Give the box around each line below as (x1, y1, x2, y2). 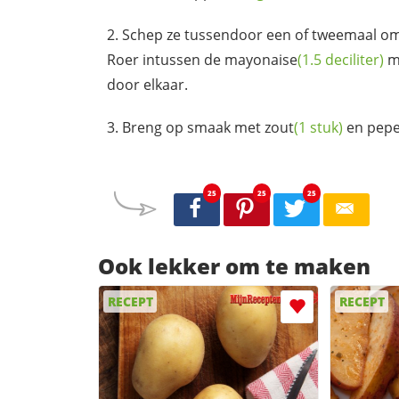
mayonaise (224, 49, 297, 69)
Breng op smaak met (122, 117, 265, 137)
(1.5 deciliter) (297, 49, 384, 69)
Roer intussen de (107, 49, 224, 69)
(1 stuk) (294, 117, 343, 137)
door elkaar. (107, 74, 188, 94)
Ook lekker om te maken (98, 251, 370, 281)
